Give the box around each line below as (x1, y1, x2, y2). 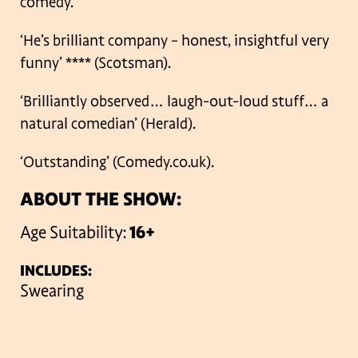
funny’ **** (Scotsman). (20, 54, 171, 74)
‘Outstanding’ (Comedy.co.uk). (20, 153, 214, 173)
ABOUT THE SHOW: (20, 188, 181, 212)
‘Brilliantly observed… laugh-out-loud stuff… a (20, 92, 328, 112)
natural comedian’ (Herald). (20, 114, 196, 134)
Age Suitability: (20, 222, 129, 244)
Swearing (20, 280, 84, 302)
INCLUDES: (20, 261, 92, 281)
